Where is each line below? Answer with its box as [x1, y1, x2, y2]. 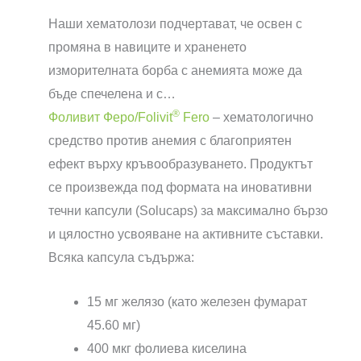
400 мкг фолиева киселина [87, 341, 247, 355]
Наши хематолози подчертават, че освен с [48, 17, 302, 31]
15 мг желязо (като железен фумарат [87, 294, 307, 309]
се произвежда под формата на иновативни [48, 180, 312, 195]
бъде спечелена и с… [48, 87, 176, 102]
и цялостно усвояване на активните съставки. [48, 227, 323, 242]
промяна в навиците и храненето [48, 40, 247, 55]
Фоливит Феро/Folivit [48, 110, 172, 125]
